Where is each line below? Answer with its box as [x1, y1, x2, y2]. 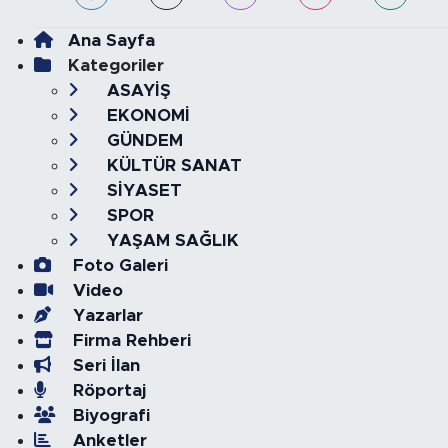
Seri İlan [67, 357, 140, 375]
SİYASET [101, 182, 182, 200]
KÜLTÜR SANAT [101, 157, 242, 175]
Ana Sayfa [67, 32, 155, 50]
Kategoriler [67, 57, 164, 75]
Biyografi [67, 407, 150, 425]
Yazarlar [67, 307, 143, 325]
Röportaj [67, 382, 146, 400]
